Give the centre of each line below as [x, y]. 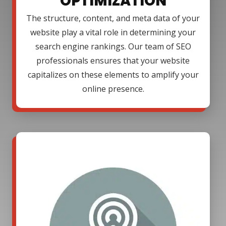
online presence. [113, 89]
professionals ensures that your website [113, 60]
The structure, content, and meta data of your [113, 18]
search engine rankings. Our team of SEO [113, 46]
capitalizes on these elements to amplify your [113, 74]
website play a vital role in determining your [113, 32]
